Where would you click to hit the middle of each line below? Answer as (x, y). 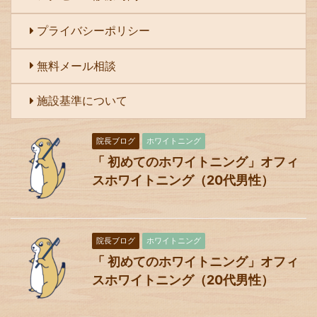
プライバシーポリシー (93, 30)
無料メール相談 (76, 65)
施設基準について (82, 100)
